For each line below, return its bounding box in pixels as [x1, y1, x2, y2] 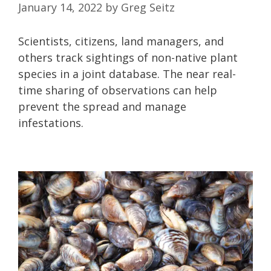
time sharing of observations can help [18, 83, 217, 98]
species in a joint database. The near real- [18, 67, 236, 82]
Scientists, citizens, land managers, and [18, 34, 224, 49]
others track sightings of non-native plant [18, 50, 238, 65]
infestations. [18, 116, 83, 131]
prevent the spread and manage [18, 99, 186, 114]
